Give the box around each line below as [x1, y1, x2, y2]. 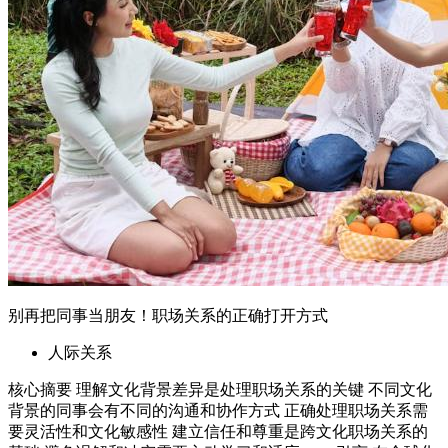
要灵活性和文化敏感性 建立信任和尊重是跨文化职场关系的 [8, 423, 428, 441]
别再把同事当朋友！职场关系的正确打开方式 [8, 307, 328, 325]
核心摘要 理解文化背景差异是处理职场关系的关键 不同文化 [8, 381, 432, 399]
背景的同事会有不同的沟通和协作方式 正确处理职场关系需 [8, 402, 428, 420]
